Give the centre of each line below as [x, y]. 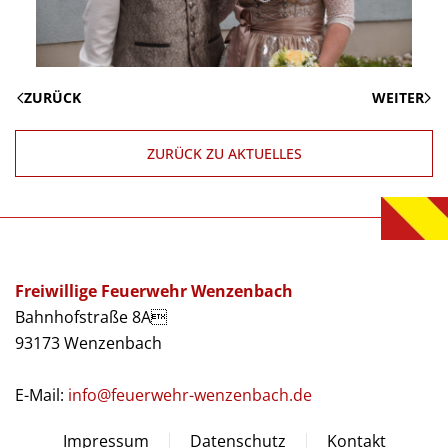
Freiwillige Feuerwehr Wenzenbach [154, 291]
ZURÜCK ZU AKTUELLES [224, 154]
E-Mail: [41, 395]
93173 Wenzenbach [88, 343]
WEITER [398, 98]
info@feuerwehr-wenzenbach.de [190, 395]
